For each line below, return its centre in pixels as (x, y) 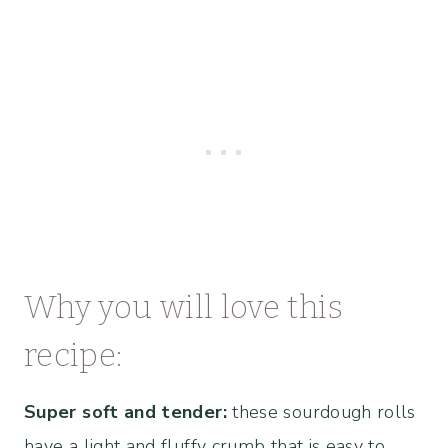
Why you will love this (183, 307)
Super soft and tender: (125, 412)
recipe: (73, 355)
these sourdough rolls (321, 412)
